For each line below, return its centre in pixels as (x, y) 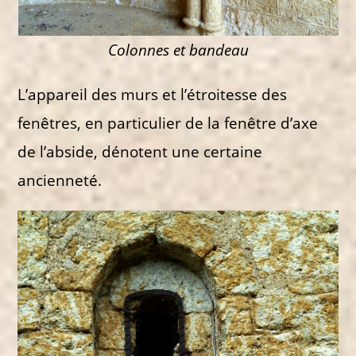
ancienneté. (60, 180)
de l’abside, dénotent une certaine (140, 152)
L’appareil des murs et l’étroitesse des (153, 95)
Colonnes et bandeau (178, 50)
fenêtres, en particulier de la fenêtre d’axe (168, 123)
